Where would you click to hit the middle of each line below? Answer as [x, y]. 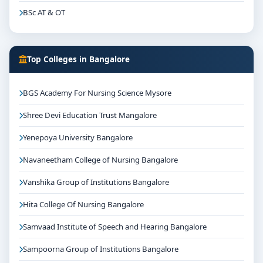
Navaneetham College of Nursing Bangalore [100, 160]
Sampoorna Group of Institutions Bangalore [101, 249]
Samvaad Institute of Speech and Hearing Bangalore [115, 227]
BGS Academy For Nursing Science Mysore [97, 93]
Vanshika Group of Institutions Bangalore [96, 182]
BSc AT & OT [44, 12]
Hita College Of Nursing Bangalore [83, 204]
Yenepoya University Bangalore [78, 137]
